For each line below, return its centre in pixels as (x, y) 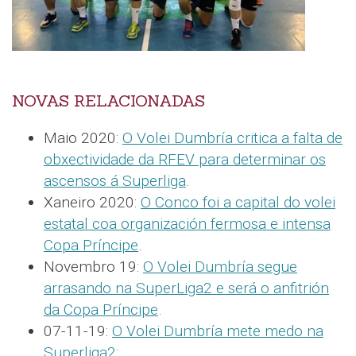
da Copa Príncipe (101, 309)
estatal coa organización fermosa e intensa (187, 223)
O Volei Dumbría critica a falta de (232, 137)
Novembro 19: (93, 266)
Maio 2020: (83, 137)
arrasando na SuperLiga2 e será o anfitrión (186, 288)
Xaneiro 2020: (92, 202)
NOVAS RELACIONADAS (108, 101)
